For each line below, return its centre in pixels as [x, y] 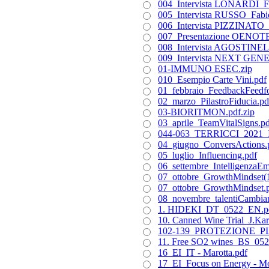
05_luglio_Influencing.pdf [207, 155]
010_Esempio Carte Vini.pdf [212, 80]
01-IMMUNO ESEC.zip [205, 69]
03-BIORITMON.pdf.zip [206, 112]
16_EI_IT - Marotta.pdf [203, 252]
